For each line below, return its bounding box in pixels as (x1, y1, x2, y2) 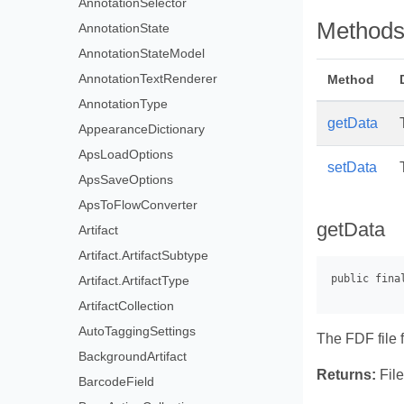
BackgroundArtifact (78, 349, 188, 363)
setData (327, 160, 377, 175)
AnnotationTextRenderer (78, 71, 218, 86)
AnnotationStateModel (78, 46, 206, 60)
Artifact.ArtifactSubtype (78, 248, 209, 262)
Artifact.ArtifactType (78, 273, 190, 288)
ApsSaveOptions (78, 172, 174, 187)
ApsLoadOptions (78, 147, 174, 161)
